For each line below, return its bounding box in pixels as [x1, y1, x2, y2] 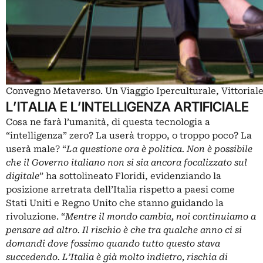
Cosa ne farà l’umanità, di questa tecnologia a [6, 117, 210, 128]
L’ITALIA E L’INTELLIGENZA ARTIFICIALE [6, 99, 249, 115]
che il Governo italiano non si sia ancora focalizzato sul [6, 157, 247, 168]
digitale [6, 171, 39, 182]
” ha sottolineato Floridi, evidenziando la [39, 171, 221, 182]
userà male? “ [6, 144, 66, 155]
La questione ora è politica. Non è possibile [66, 144, 252, 155]
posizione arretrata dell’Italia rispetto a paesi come [6, 184, 235, 195]
